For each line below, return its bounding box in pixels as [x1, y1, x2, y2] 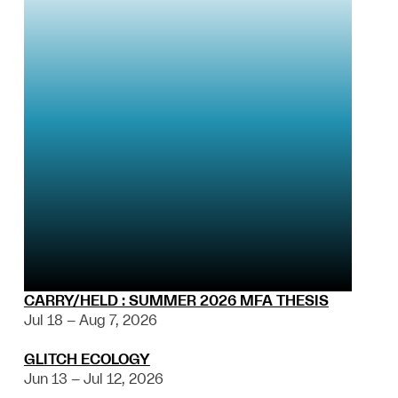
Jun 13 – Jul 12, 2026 [23, 371, 163, 386]
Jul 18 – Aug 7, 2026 [23, 313, 157, 328]
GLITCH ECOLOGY [23, 352, 150, 367]
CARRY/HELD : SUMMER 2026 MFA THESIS [23, 293, 329, 308]
